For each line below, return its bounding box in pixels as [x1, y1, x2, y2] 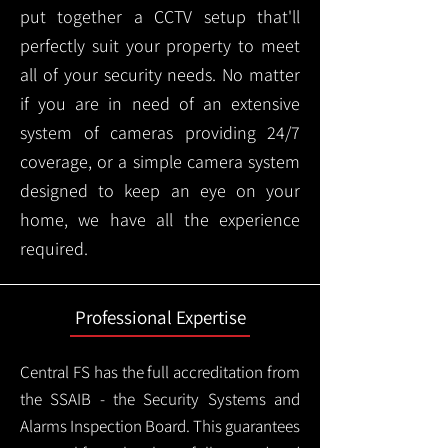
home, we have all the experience [20, 208, 300, 231]
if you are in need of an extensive [20, 92, 300, 115]
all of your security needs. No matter [20, 63, 300, 86]
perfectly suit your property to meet [20, 34, 300, 57]
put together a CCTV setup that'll [20, 5, 300, 28]
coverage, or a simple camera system [20, 150, 300, 173]
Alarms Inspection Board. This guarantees [20, 415, 300, 437]
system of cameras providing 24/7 [20, 121, 300, 144]
